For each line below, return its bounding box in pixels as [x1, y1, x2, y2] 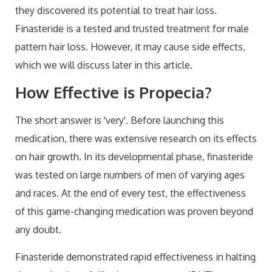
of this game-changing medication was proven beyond [15, 205, 253, 218]
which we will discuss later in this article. [15, 58, 195, 71]
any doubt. [15, 223, 64, 236]
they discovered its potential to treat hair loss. [15, 4, 217, 16]
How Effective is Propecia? [15, 82, 212, 103]
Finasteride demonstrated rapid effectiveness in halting [15, 250, 256, 263]
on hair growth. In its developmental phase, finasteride [15, 151, 253, 163]
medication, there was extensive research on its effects [15, 132, 257, 145]
